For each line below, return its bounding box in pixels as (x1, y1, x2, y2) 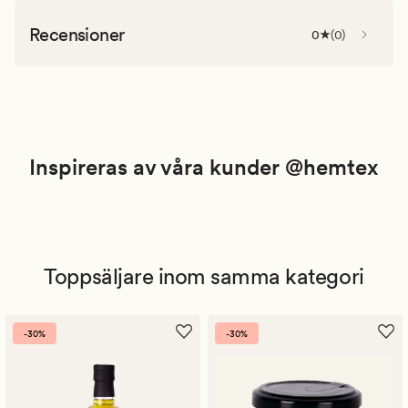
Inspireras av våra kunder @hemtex (29, 153, 379, 180)
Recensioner (29, 23, 125, 46)
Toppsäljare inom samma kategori (44, 262, 364, 290)
